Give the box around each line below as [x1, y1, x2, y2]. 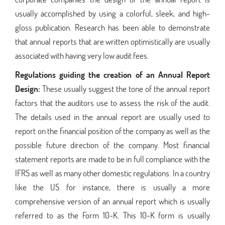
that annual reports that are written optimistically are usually [15, 35, 210, 47]
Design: [15, 82, 42, 94]
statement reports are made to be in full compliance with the [15, 153, 210, 165]
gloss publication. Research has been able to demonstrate [15, 21, 210, 33]
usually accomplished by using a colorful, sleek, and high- [15, 7, 210, 19]
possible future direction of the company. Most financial [15, 139, 210, 151]
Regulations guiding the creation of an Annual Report [15, 68, 210, 80]
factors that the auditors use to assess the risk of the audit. [15, 96, 210, 108]
